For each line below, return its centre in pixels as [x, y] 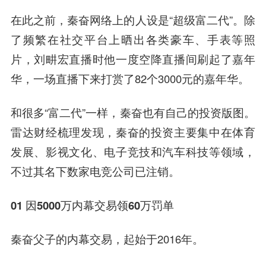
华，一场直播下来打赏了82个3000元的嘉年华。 [130, 78]
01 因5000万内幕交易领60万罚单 [92, 205]
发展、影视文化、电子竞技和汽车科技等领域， [133, 151]
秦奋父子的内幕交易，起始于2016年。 [107, 238]
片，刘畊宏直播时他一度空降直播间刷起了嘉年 [133, 59]
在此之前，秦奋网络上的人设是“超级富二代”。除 [133, 20]
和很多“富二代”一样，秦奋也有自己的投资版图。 [133, 112]
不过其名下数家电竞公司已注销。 [95, 171]
